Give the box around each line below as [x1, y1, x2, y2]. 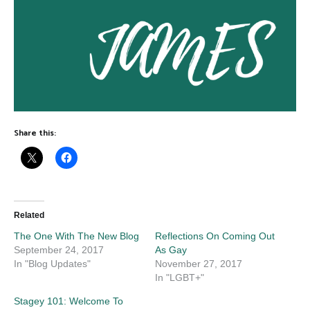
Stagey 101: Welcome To [14, 295, 123, 307]
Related [14, 210, 44, 220]
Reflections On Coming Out [155, 230, 275, 241]
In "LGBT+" [155, 271, 204, 283]
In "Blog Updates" [14, 257, 91, 269]
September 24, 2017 [14, 244, 104, 255]
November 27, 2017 [155, 257, 242, 269]
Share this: [14, 126, 56, 140]
